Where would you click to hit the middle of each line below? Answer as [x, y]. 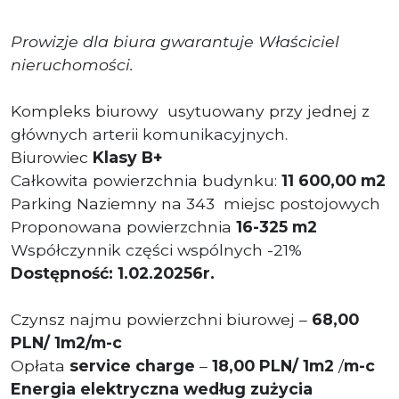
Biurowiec [52, 157]
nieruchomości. [72, 64]
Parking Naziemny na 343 [115, 203]
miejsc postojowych [302, 203]
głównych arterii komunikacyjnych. [149, 134]
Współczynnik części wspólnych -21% [156, 249]
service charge [132, 365]
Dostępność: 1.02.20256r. [113, 273]
